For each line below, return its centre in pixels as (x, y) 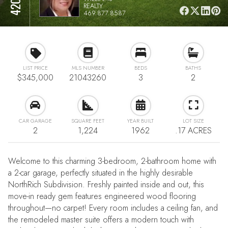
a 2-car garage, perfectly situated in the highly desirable (101, 173)
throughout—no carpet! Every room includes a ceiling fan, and (113, 208)
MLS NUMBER (88, 68)
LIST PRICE (35, 68)
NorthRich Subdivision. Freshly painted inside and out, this (106, 185)
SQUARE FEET (88, 121)
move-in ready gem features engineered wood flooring (102, 196)
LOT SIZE (193, 121)
